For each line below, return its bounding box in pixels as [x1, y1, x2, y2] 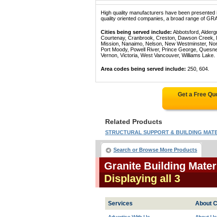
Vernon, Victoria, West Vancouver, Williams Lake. [101, 52, 215, 58]
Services [108, 200, 133, 207]
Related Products [105, 118, 162, 125]
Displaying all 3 [104, 172, 180, 185]
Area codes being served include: [101, 66, 186, 72]
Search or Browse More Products [113, 147, 197, 153]
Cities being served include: [101, 29, 172, 35]
